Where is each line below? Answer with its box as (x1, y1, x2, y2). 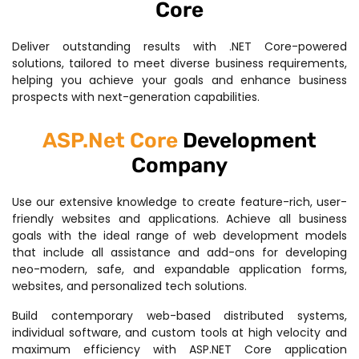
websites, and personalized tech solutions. (12, 278, 247, 294)
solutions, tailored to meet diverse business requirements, (12, 55, 347, 71)
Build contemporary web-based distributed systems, (12, 308, 347, 324)
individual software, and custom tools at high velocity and (12, 325, 347, 341)
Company (131, 153, 228, 178)
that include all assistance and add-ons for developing (12, 244, 347, 260)
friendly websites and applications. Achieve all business (12, 211, 347, 227)
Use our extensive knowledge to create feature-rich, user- (12, 194, 347, 210)
